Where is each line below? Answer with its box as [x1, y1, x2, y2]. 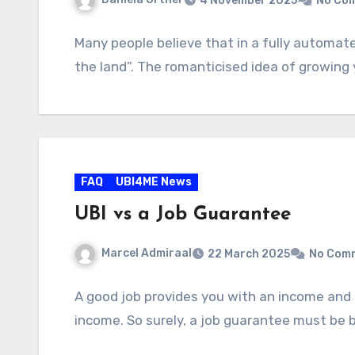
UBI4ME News [116, 174, 192, 189]
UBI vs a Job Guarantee [74, 204, 291, 224]
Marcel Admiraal [101, 246, 192, 260]
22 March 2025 [208, 246, 290, 261]
